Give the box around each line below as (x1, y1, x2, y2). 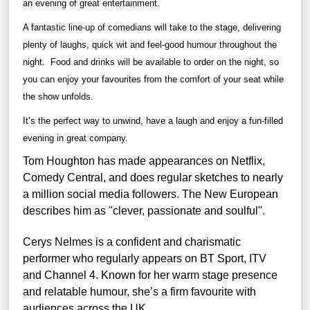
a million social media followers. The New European (23, 188, 278, 200)
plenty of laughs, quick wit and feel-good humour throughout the (23, 39, 277, 50)
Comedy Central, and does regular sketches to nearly (23, 171, 283, 183)
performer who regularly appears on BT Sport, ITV (23, 252, 266, 264)
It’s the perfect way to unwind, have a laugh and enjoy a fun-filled (23, 115, 283, 126)
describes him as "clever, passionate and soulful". (23, 204, 265, 217)
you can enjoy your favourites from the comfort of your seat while (23, 73, 284, 84)
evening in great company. (23, 132, 128, 143)
